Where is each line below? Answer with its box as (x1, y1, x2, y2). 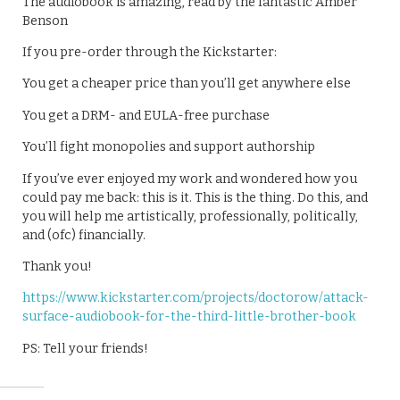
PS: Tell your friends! (22, 340, 148, 356)
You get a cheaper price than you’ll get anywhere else (22, 76, 351, 92)
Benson (22, 12, 68, 29)
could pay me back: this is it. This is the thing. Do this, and (22, 189, 368, 205)
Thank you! (22, 258, 92, 274)
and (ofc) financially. (22, 227, 146, 243)
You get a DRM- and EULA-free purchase (22, 107, 270, 123)
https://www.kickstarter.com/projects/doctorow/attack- (22, 290, 369, 306)
